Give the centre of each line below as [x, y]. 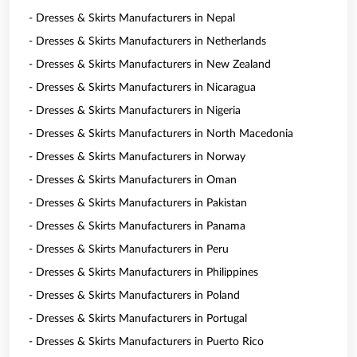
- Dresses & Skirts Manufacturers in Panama [137, 226]
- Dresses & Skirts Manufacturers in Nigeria [135, 111]
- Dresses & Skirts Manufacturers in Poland [134, 296]
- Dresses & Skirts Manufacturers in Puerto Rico [146, 342]
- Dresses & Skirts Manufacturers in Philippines [143, 273]
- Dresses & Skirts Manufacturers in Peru [129, 249]
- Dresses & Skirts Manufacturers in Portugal [138, 319]
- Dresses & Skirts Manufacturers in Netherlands [147, 41]
